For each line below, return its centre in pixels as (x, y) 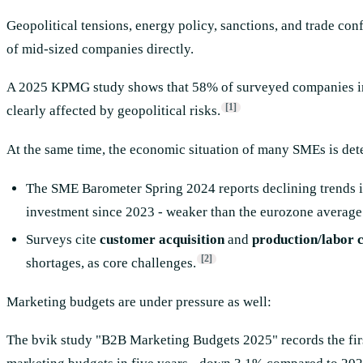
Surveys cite (62, 239)
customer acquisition (162, 239)
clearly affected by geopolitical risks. (113, 111)
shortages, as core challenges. (111, 263)
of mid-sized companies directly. (100, 49)
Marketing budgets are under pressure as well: (139, 301)
